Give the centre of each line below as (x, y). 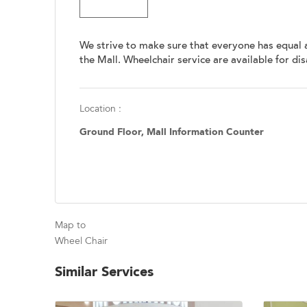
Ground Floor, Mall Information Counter (172, 132)
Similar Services (104, 271)
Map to (70, 225)
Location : (100, 109)
